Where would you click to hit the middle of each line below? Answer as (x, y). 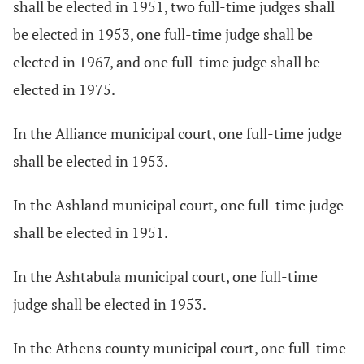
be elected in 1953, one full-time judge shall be (163, 34)
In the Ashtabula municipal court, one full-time (165, 276)
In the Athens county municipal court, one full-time (180, 348)
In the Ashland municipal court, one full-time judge (178, 205)
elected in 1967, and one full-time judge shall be (167, 62)
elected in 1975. (64, 89)
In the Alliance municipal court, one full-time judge (178, 133)
